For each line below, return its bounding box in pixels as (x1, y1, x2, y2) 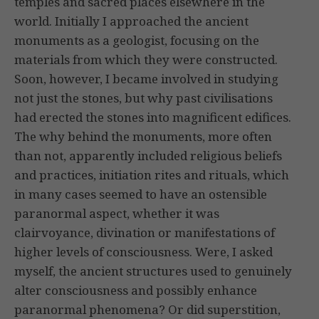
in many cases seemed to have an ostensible (14, 186, 267, 203)
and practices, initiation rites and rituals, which (14, 167, 289, 184)
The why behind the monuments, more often (14, 128, 272, 145)
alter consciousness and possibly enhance (14, 282, 257, 299)
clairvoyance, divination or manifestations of (14, 224, 275, 241)
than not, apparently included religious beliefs (14, 147, 282, 164)
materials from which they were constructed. (14, 51, 278, 68)
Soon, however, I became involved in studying (14, 70, 278, 88)
